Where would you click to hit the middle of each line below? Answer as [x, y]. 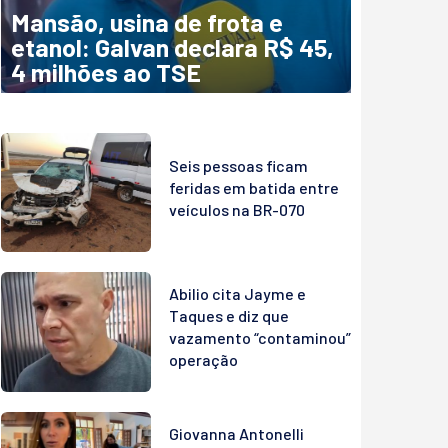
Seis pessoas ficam [238, 165]
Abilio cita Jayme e [237, 294]
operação [203, 360]
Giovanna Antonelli [236, 433]
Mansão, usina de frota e [147, 21]
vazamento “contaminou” [260, 338]
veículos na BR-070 [237, 209]
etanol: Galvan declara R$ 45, [172, 46]
